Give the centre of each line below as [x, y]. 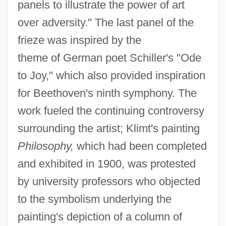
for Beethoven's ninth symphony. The [107, 93]
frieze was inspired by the [79, 40]
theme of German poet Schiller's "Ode [109, 58]
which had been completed [140, 146]
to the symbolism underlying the [94, 199]
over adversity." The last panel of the [105, 23]
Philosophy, [45, 146]
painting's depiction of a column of [100, 217]
